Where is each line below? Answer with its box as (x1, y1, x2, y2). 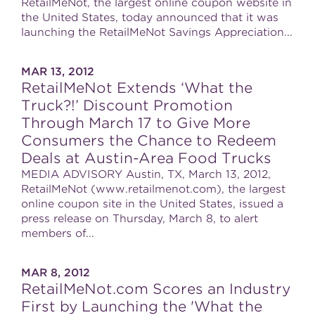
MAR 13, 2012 (21, 65, 94, 78)
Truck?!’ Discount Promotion (21, 97, 233, 114)
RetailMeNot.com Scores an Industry (21, 281, 290, 297)
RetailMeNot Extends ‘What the (21, 79, 252, 96)
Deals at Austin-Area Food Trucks (21, 150, 271, 167)
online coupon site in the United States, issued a (21, 198, 283, 210)
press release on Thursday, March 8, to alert (21, 212, 258, 225)
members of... (21, 227, 94, 240)
